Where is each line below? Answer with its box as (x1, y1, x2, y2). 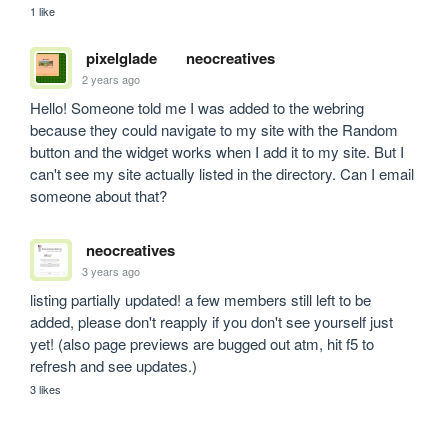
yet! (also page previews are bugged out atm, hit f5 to (30, 333, 375, 355)
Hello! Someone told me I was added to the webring (30, 97, 365, 119)
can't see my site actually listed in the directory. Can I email (30, 163, 415, 185)
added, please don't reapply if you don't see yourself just (30, 311, 394, 333)
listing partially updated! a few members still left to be (30, 289, 372, 311)
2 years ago (82, 70, 141, 87)
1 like (30, 3, 56, 20)
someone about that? (30, 185, 168, 207)
